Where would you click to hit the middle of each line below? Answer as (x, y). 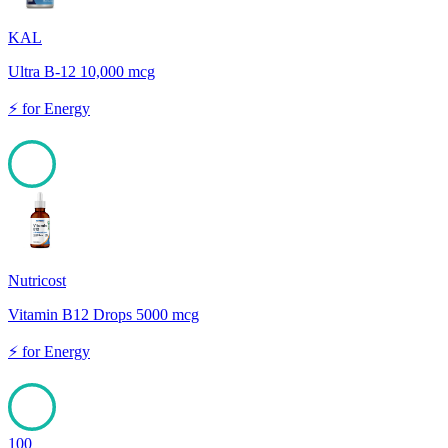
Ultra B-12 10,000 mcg (81, 72)
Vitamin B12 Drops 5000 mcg (103, 315)
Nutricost (37, 281)
